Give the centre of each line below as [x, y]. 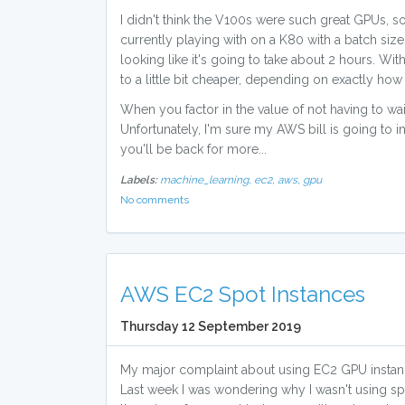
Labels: [139, 180]
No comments [155, 200]
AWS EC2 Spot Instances [243, 294]
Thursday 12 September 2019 [211, 326]
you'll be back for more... [193, 149]
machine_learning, [207, 180]
